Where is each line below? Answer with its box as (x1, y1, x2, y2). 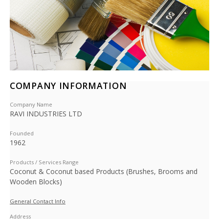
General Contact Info (10, 197, 66, 205)
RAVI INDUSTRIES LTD (10, 109, 82, 119)
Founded (10, 130, 34, 137)
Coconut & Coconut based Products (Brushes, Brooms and (10, 167, 197, 176)
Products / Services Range (10, 158, 79, 166)
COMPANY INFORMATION (10, 80, 127, 92)
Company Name (10, 101, 52, 109)
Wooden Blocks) (10, 177, 62, 187)
